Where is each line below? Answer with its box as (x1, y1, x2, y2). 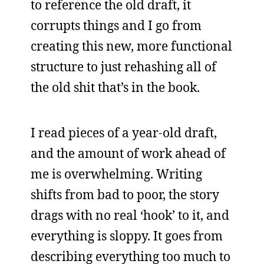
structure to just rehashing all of (31, 58, 216, 75)
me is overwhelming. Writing (31, 166, 202, 182)
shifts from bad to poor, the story (31, 186, 219, 203)
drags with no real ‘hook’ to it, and (31, 207, 229, 223)
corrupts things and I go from (31, 17, 202, 34)
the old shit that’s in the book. (31, 79, 200, 95)
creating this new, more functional (31, 38, 232, 54)
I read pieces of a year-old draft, (31, 124, 217, 141)
